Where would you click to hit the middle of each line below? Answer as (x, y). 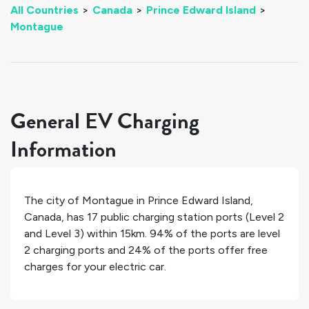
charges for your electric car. (95, 267)
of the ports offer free (209, 250)
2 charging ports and (76, 250)
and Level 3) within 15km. (87, 234)
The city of (53, 201)
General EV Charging (105, 121)
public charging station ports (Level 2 (191, 217)
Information (63, 149)
